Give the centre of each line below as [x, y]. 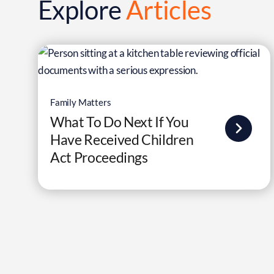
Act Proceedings [99, 157]
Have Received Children [122, 139]
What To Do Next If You [119, 122]
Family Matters [80, 102]
